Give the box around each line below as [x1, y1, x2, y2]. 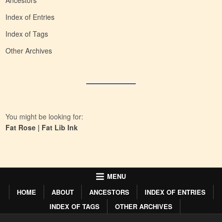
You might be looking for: [5, 111, 84, 122]
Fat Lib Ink [42, 122, 78, 133]
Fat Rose [5, 122, 36, 133]
